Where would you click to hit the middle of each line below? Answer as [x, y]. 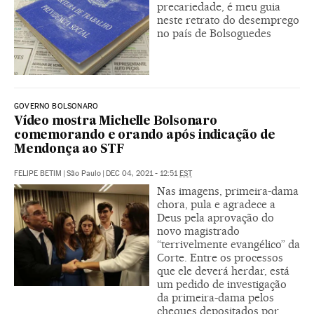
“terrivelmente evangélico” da [228, 244]
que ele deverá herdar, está [223, 271]
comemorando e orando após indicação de [145, 135]
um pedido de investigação [222, 284]
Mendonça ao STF [69, 149]
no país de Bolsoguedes [214, 33]
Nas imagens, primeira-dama [228, 191]
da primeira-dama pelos [216, 297]
